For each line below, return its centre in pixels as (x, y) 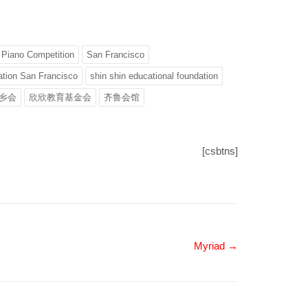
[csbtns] (220, 151)
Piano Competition (38, 55)
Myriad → (216, 246)
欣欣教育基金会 (60, 97)
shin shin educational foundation (154, 76)
